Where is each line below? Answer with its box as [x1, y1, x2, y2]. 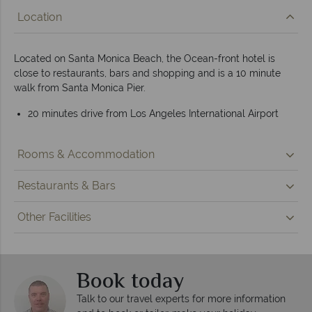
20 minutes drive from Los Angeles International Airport [28, 107, 279, 119]
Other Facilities [17, 210, 91, 224]
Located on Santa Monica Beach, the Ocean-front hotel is [14, 52, 275, 64]
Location [17, 10, 62, 24]
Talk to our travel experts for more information [77, 292, 286, 304]
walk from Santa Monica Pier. [14, 81, 146, 93]
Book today [77, 264, 184, 299]
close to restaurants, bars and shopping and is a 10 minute [14, 67, 281, 79]
